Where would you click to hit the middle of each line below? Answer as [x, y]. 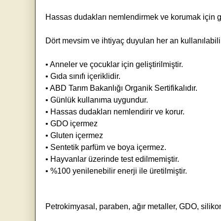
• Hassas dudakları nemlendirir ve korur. [115, 111]
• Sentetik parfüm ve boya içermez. [106, 147]
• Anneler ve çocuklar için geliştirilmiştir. [114, 64]
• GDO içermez [72, 123]
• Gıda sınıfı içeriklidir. [83, 76]
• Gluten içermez [74, 135]
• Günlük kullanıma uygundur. [97, 100]
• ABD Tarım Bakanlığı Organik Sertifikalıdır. [121, 88]
